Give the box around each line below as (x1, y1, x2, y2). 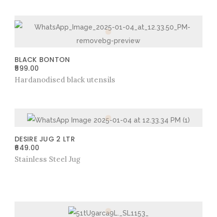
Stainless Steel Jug (15, 155, 80, 164)
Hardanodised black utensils (15, 75, 115, 84)
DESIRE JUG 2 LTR (15, 134, 75, 144)
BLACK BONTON (15, 55, 70, 64)
